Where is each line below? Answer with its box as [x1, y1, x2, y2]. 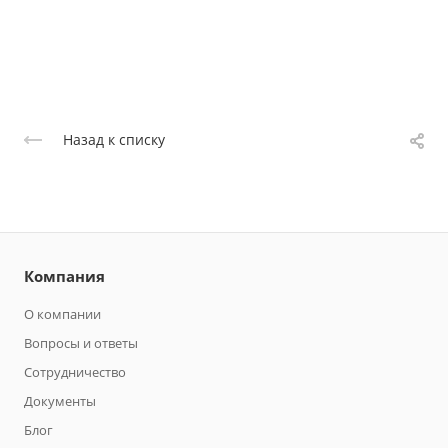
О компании [24, 304, 101, 323]
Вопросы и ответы [24, 333, 138, 352]
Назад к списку [63, 129, 165, 149]
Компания [24, 265, 105, 286]
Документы [24, 391, 96, 410]
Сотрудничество [24, 362, 126, 381]
